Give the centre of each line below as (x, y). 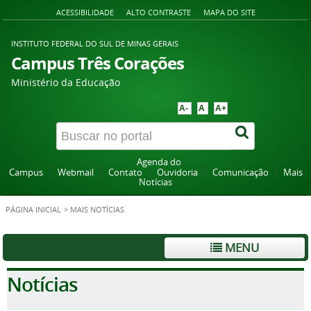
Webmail (75, 173)
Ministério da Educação (66, 82)
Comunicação (240, 173)
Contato (125, 173)
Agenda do (159, 162)
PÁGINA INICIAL (33, 210)
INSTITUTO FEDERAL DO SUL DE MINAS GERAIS (95, 43)
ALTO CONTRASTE (158, 12)
